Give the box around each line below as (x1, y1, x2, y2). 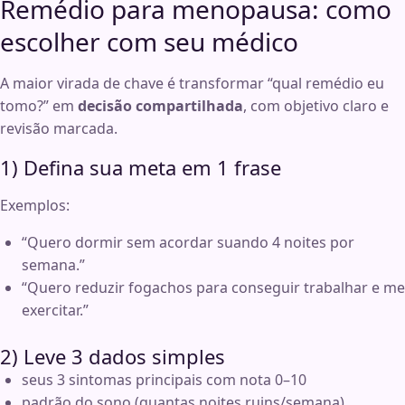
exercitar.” (22, 300, 89, 321)
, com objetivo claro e (243, 96, 389, 117)
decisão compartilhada (78, 96, 243, 117)
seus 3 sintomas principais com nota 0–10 (22, 370, 306, 391)
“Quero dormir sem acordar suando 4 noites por (22, 232, 354, 253)
